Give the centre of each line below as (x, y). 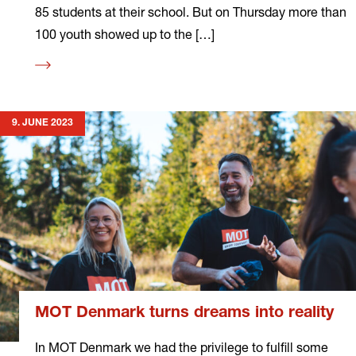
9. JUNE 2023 (43, 123)
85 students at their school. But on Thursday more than (191, 11)
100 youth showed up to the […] (125, 33)
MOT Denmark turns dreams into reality (184, 314)
